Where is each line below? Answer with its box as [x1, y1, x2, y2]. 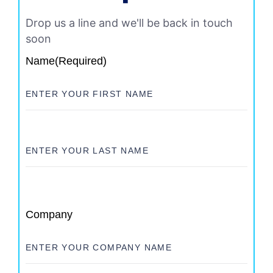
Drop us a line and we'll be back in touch [26, 16, 233, 30]
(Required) [55, 55, 107, 68]
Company [26, 208, 73, 221]
